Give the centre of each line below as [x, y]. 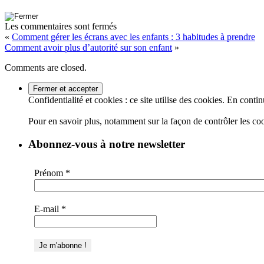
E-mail [48, 209]
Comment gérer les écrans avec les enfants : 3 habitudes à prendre [133, 37]
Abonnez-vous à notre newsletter [107, 144]
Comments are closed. [46, 67]
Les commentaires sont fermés [61, 26]
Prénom [50, 173]
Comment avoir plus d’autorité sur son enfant [88, 47]
